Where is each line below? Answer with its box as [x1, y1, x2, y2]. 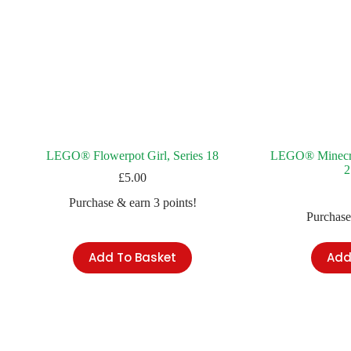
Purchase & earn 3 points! [68, 195, 197, 209]
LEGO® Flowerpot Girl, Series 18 [46, 148, 219, 162]
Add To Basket [89, 249, 177, 266]
